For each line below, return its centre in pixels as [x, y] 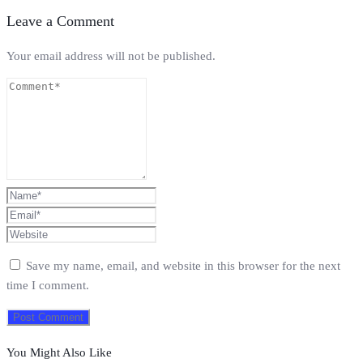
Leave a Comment [60, 21]
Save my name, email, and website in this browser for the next [183, 265]
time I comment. [48, 285]
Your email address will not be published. [111, 56]
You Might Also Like [59, 352]
